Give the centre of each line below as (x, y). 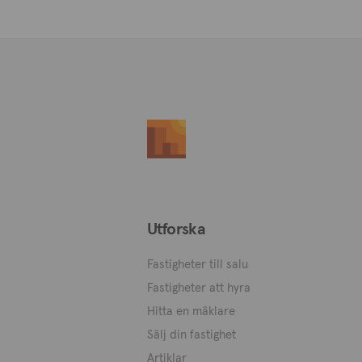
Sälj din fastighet (192, 334)
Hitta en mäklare (191, 311)
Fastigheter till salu (198, 264)
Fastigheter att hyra (199, 287)
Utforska (177, 229)
